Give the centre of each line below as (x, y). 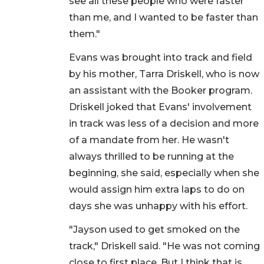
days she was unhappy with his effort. (159, 206)
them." (86, 34)
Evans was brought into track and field (161, 58)
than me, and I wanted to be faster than (164, 18)
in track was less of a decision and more (164, 124)
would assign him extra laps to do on (157, 190)
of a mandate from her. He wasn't (149, 140)
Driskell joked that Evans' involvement (160, 107)
